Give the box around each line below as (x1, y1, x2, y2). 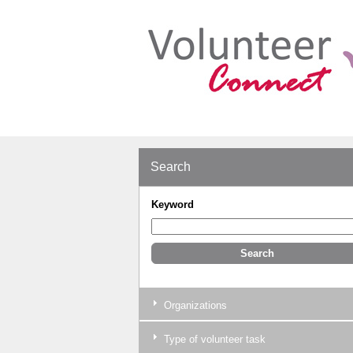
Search (150, 159, 191, 173)
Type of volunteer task (161, 333, 266, 346)
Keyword (151, 198, 194, 210)
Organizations (161, 299, 227, 312)
